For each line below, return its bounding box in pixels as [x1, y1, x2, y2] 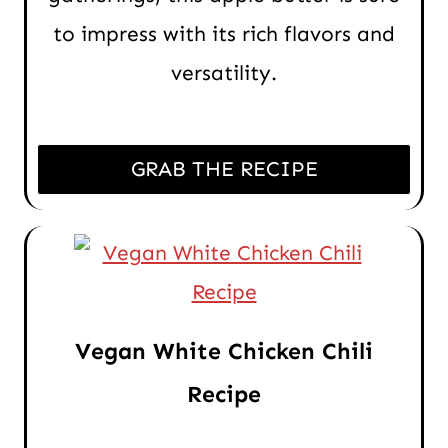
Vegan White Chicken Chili [75, 337, 373, 366]
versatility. [171, 60, 277, 87]
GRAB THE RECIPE [130, 156, 318, 183]
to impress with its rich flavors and [53, 21, 395, 48]
